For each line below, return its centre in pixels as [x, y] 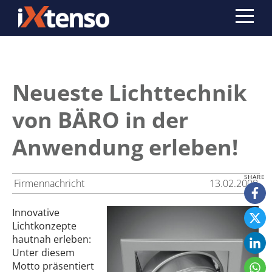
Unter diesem [43, 253]
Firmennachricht [49, 183]
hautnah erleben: [52, 239]
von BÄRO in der [100, 120]
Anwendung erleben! [125, 147]
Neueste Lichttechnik [129, 93]
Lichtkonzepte [44, 226]
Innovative [36, 212]
